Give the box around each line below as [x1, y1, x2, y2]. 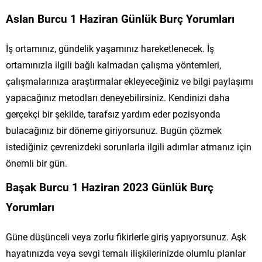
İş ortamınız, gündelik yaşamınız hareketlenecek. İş [6, 42, 214, 54]
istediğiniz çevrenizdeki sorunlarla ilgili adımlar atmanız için [6, 140, 251, 153]
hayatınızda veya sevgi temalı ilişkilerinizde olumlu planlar [6, 246, 246, 259]
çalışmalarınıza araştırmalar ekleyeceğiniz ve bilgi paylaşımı [6, 74, 253, 87]
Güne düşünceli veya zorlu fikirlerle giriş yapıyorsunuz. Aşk [6, 230, 246, 243]
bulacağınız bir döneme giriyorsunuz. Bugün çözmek [6, 123, 222, 136]
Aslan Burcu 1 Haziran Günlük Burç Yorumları [6, 11, 235, 26]
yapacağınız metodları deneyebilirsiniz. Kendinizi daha [6, 91, 230, 104]
